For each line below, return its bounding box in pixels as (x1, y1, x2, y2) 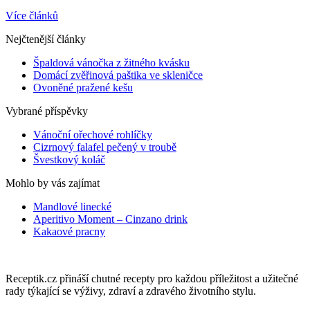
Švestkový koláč (33, 153, 105, 165)
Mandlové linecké (33, 200, 111, 212)
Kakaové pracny (33, 225, 105, 237)
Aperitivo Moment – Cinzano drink (33, 212, 188, 225)
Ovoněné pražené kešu (33, 81, 133, 93)
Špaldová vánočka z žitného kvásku (33, 56, 190, 69)
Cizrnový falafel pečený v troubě (33, 140, 176, 153)
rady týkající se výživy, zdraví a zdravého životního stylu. (6, 284, 256, 297)
